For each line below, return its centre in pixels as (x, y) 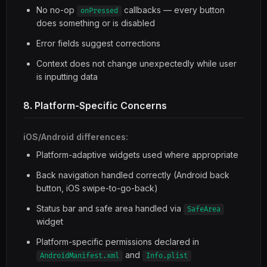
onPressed (99, 11)
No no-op (57, 10)
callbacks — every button (173, 10)
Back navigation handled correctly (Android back (133, 175)
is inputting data (67, 77)
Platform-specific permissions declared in (118, 242)
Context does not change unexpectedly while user (136, 63)
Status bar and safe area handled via (110, 208)
